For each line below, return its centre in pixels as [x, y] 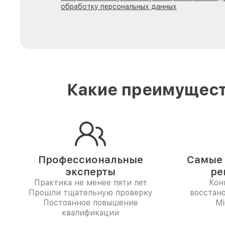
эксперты [90, 172]
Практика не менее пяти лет [90, 183]
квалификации [90, 213]
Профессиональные [90, 160]
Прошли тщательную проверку [90, 193]
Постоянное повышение [90, 203]
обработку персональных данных [119, 7]
